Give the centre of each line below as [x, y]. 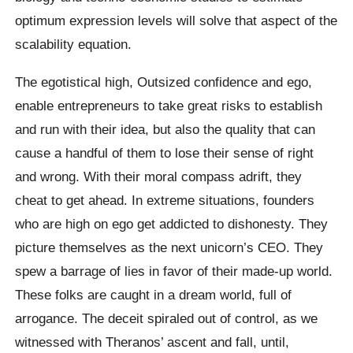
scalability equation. [74, 45]
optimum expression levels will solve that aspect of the [176, 21]
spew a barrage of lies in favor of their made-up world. [174, 271]
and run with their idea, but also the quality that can [165, 129]
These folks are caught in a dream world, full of [154, 294]
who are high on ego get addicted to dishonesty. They [172, 223]
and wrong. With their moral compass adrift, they [159, 176]
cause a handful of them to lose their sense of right [165, 152]
